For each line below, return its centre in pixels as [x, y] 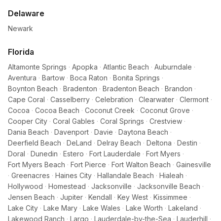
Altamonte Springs [37, 67]
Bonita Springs [136, 78]
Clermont [194, 99]
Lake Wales [102, 208]
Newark [20, 28]
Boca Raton [89, 78]
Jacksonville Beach [169, 186]
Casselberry [70, 99]
